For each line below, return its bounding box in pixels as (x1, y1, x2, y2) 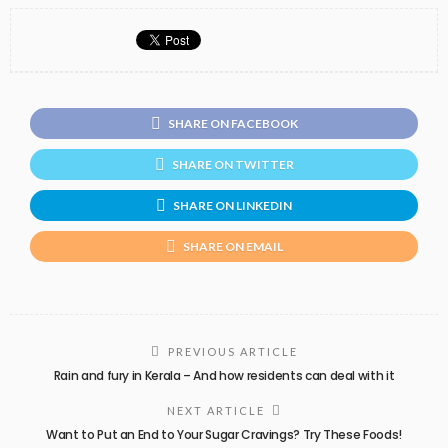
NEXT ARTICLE (166, 403, 265, 417)
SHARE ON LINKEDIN (173, 197, 292, 213)
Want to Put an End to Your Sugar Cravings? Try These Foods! (46, 425, 402, 443)
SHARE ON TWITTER (171, 156, 294, 172)
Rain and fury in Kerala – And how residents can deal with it (53, 366, 395, 384)
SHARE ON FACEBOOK (167, 116, 298, 132)
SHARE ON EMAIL (182, 238, 283, 254)
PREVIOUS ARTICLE (167, 344, 298, 358)
